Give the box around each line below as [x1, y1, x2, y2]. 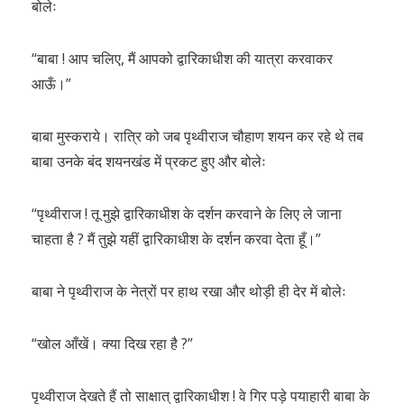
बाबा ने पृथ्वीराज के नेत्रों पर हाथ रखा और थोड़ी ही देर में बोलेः [32, 281, 346, 301]
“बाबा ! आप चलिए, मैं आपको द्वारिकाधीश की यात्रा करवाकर [32, 49, 333, 69]
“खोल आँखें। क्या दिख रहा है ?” [32, 334, 193, 353]
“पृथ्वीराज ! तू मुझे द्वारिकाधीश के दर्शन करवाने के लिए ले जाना [32, 204, 342, 224]
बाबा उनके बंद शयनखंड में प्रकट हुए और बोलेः [32, 151, 266, 171]
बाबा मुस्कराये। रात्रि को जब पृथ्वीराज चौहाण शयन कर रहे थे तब [32, 126, 363, 146]
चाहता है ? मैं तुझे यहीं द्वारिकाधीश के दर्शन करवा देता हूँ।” [32, 229, 321, 249]
